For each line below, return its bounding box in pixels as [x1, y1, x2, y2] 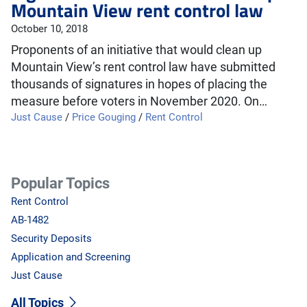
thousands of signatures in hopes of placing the [11, 77, 267, 92]
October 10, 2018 [11, 23, 88, 35]
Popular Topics [11, 174, 110, 192]
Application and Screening [11, 251, 130, 263]
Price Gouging [72, 111, 136, 123]
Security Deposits [11, 232, 92, 245]
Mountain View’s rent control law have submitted [11, 60, 275, 75]
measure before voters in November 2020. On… [11, 94, 267, 109]
